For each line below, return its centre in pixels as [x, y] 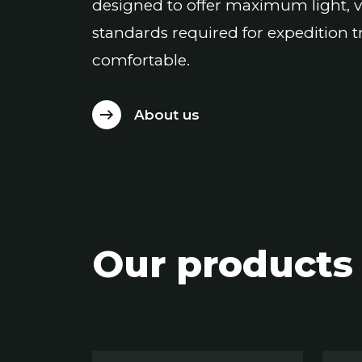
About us [167, 114]
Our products [223, 263]
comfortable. [141, 60]
